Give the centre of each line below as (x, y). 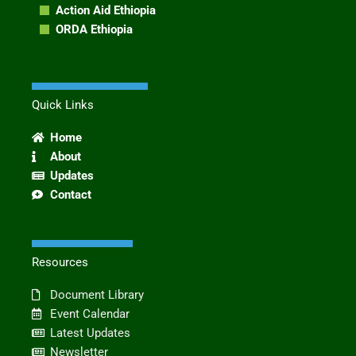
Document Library (97, 294)
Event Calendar (89, 313)
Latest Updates (90, 333)
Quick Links (63, 104)
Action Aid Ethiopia (106, 11)
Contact (70, 194)
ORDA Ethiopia (94, 30)
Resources (60, 262)
